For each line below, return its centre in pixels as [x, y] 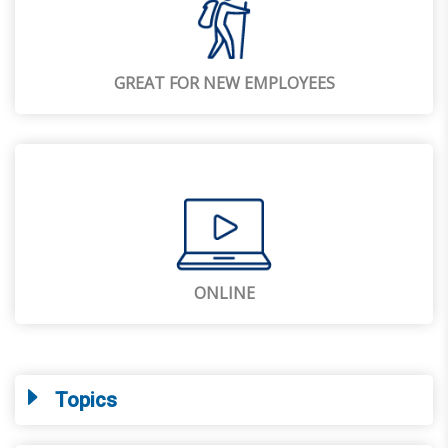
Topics [86, 399]
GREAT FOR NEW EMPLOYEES [224, 82]
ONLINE [224, 292]
